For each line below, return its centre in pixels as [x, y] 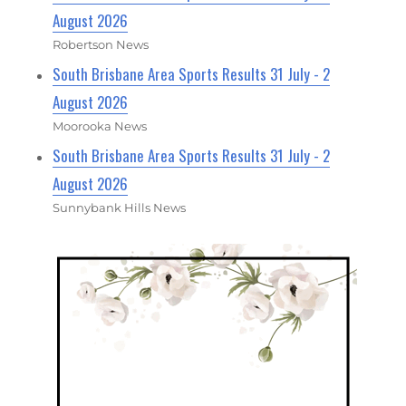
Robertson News [101, 44]
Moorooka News [100, 126]
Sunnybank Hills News [120, 207]
